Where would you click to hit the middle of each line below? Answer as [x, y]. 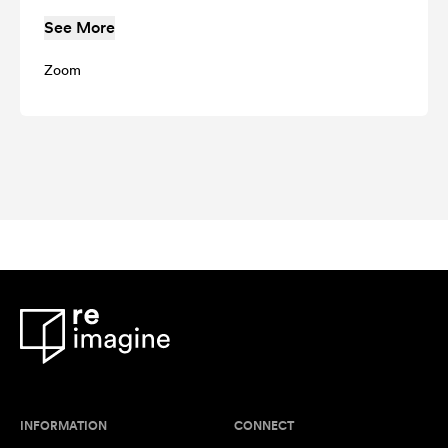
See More [79, 27]
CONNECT [264, 425]
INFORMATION [63, 425]
